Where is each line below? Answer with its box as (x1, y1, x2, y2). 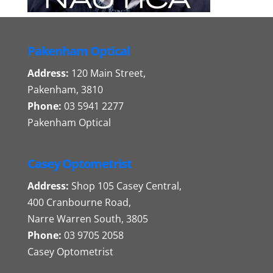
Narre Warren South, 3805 (27, 212, 148, 226)
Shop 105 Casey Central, (68, 179, 182, 193)
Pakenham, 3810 (27, 83, 103, 96)
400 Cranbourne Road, (27, 196, 131, 210)
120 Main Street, (68, 66, 146, 80)
